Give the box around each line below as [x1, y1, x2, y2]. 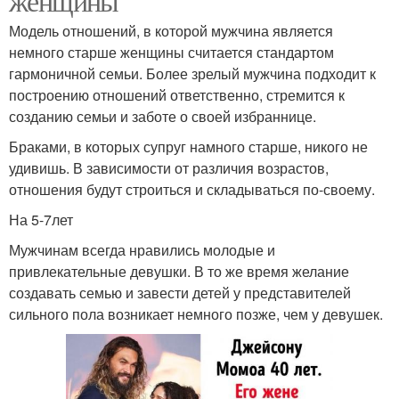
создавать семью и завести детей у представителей [9, 282, 351, 304]
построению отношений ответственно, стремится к [9, 85, 345, 106]
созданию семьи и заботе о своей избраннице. [9, 106, 316, 127]
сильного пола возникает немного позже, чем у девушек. [9, 304, 383, 325]
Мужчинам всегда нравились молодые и [9, 240, 275, 261]
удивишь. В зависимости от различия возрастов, [9, 158, 329, 179]
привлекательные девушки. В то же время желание [9, 261, 349, 282]
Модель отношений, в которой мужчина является [9, 20, 333, 42]
